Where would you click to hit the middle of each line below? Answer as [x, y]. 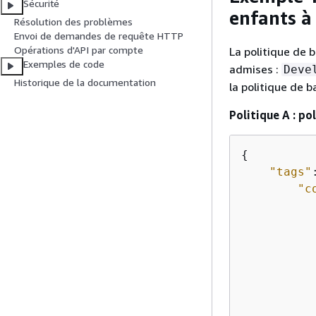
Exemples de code [64, 64]
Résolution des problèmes [73, 22]
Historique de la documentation [85, 83]
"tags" [291, 171]
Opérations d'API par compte [79, 50]
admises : [255, 69]
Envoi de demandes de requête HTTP [99, 36]
